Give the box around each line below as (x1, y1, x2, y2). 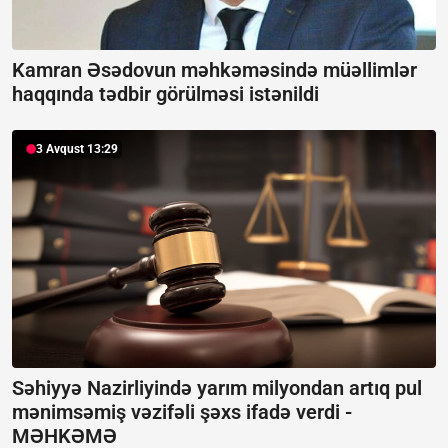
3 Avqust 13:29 (36, 141, 118, 156)
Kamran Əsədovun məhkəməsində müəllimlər (12, 57, 417, 82)
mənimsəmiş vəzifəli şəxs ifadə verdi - (12, 400, 352, 425)
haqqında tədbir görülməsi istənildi (12, 81, 319, 106)
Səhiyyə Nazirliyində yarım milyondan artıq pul (12, 376, 422, 401)
